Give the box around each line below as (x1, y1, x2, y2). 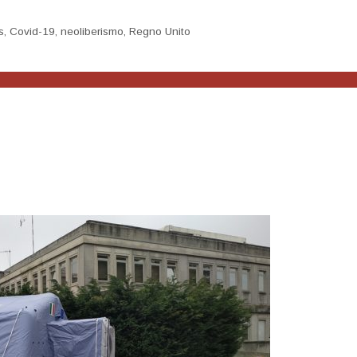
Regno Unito (129, 25, 191, 38)
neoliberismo (61, 25, 124, 38)
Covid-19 (10, 25, 56, 38)
